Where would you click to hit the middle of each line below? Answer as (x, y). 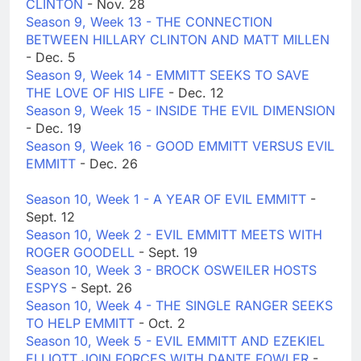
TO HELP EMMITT (82, 324)
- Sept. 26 (102, 288)
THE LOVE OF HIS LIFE (97, 93)
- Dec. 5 (51, 58)
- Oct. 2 (162, 324)
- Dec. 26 (109, 164)
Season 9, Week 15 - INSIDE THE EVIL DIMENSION (180, 111)
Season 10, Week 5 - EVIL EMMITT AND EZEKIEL (175, 341)
